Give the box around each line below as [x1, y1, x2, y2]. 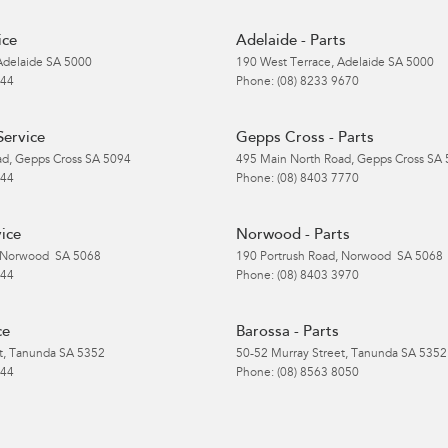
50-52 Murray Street [236, 347, 345, 360]
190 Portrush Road [236, 250, 335, 263]
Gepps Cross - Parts [236, 130, 374, 146]
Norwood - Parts [236, 227, 350, 243]
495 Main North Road [236, 153, 351, 166]
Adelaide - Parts [236, 33, 346, 49]
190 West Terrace [236, 56, 331, 69]
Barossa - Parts [236, 324, 339, 340]
